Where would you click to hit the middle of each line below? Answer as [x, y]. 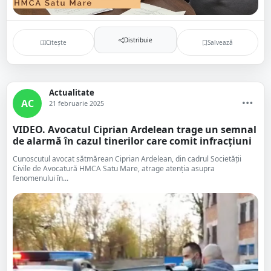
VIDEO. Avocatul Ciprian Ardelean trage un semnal [135, 129]
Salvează [220, 42]
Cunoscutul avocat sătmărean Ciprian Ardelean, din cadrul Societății [127, 159]
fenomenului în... [41, 178]
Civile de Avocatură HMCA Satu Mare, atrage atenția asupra [114, 168]
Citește [57, 42]
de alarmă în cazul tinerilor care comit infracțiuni [132, 141]
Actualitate [72, 93]
